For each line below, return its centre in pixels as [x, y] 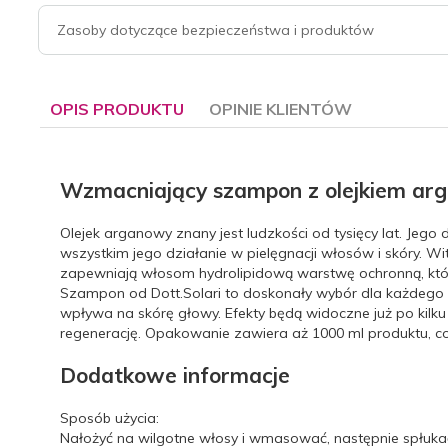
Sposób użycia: [109, 417]
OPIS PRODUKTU [117, 108]
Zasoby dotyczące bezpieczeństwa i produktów [215, 29]
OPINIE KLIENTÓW [280, 108]
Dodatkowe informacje [175, 375]
